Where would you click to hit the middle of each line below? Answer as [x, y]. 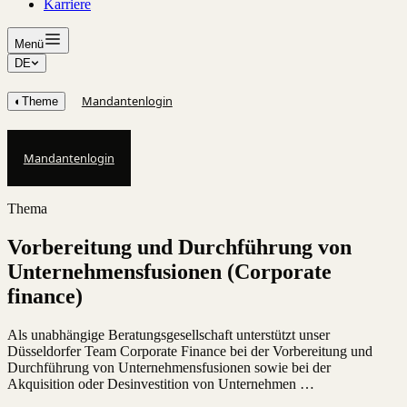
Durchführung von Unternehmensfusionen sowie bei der [169, 368]
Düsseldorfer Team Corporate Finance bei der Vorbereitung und [190, 352]
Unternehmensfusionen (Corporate [169, 272]
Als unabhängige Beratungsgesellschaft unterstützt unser [169, 335]
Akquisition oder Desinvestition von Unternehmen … [161, 384]
